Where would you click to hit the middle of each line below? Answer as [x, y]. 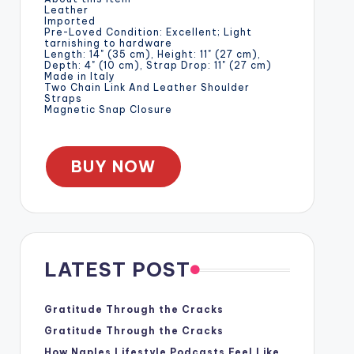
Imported [70, 21]
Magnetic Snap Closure [108, 109]
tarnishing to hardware [108, 43]
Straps [63, 98]
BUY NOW [113, 166]
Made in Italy [79, 76]
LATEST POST [117, 269]
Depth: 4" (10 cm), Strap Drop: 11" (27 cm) [158, 65]
